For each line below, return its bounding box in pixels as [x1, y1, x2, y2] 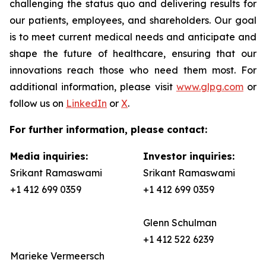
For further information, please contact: [9, 123, 207, 135]
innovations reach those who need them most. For [9, 64, 256, 76]
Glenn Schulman [143, 217, 219, 229]
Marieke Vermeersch [10, 250, 107, 262]
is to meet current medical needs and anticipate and [9, 31, 256, 43]
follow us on [9, 97, 66, 109]
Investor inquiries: [143, 150, 235, 162]
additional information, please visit [9, 81, 176, 93]
